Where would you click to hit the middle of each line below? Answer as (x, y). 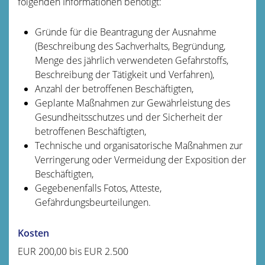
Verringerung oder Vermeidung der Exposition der (140, 159)
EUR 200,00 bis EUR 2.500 (73, 251)
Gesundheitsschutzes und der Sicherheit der (128, 117)
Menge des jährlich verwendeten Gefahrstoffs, (131, 60)
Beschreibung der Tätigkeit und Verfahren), (124, 74)
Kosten (33, 233)
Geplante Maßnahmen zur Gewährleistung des (132, 103)
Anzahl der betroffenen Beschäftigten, (114, 88)
